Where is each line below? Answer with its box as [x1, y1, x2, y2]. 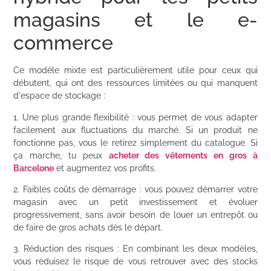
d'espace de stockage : [13, 91, 106, 101]
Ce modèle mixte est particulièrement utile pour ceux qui [13, 65, 258, 76]
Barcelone [13, 163, 54, 173]
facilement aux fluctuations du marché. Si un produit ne [13, 125, 258, 135]
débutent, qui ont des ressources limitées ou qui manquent [13, 78, 258, 88]
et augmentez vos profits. [54, 163, 157, 173]
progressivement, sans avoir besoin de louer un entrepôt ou [13, 209, 258, 220]
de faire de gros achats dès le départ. [13, 222, 163, 232]
